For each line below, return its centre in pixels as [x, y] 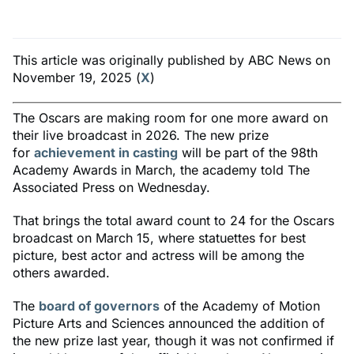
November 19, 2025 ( [77, 77]
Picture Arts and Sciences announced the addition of [169, 323]
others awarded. [61, 272]
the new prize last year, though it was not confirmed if [173, 340]
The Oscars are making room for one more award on [170, 117]
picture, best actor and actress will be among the [158, 255]
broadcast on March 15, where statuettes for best [159, 237]
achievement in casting [106, 152]
